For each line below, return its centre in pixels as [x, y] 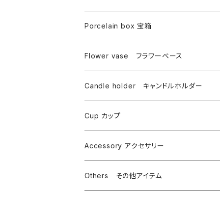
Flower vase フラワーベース [134, 55]
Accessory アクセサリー [124, 145]
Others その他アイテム [124, 175]
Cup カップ [103, 115]
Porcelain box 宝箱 [118, 26]
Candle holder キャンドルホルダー [144, 85]
